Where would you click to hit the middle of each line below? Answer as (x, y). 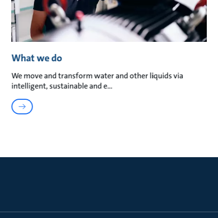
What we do (37, 58)
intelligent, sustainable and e (59, 86)
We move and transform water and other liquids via (97, 76)
